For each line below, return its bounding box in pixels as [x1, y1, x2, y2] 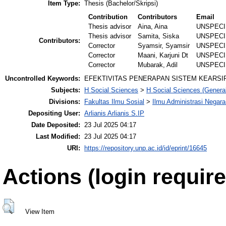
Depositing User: [28, 109, 80, 118]
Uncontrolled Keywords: [5, 75, 80, 83]
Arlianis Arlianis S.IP [84, 109, 144, 118]
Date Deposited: [31, 121, 80, 129]
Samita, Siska [138, 32, 180, 40]
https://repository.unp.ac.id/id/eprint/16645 [84, 144, 207, 152]
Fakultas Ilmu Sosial [84, 98, 144, 106]
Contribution [88, 13, 128, 21]
